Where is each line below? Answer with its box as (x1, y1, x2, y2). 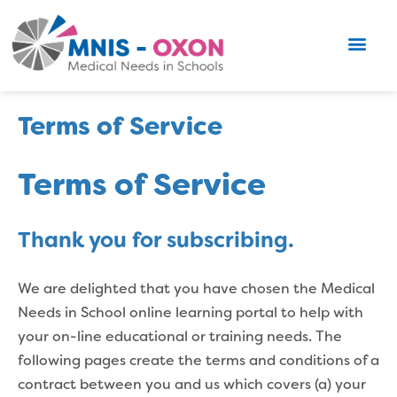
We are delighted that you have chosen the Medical (18, 282, 375, 297)
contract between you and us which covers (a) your (18, 378, 366, 393)
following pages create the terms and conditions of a (18, 354, 379, 369)
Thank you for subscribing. (18, 231, 294, 252)
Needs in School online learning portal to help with (18, 306, 363, 321)
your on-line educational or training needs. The (18, 330, 342, 345)
